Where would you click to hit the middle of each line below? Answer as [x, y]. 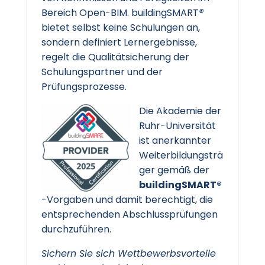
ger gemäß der [174, 170]
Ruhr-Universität [177, 125]
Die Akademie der [180, 111]
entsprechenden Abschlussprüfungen [129, 214]
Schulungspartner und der [102, 72]
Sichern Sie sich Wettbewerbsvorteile [128, 253]
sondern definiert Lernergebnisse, [119, 42]
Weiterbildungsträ [181, 155]
